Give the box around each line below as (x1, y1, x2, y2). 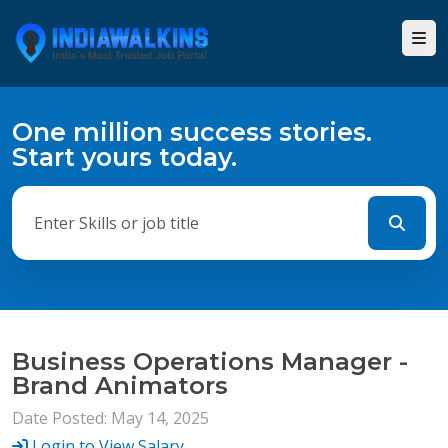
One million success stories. (12, 117, 372, 147)
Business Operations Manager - (12, 347, 408, 376)
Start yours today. (12, 142, 237, 172)
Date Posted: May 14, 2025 (12, 407, 209, 429)
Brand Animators (12, 371, 228, 400)
